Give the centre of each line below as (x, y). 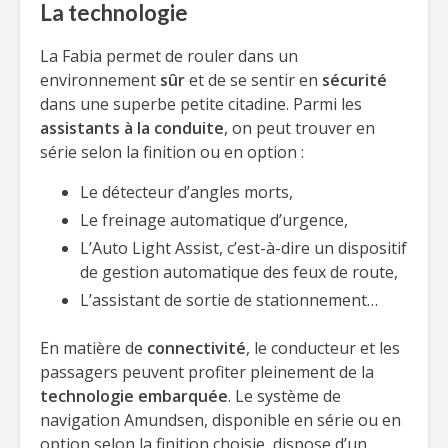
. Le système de (284, 396)
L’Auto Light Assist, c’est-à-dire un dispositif (243, 248)
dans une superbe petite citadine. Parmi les (201, 104)
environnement (100, 80)
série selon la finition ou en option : (172, 152)
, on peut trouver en (299, 128)
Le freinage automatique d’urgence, (214, 220)
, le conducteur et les (323, 348)
